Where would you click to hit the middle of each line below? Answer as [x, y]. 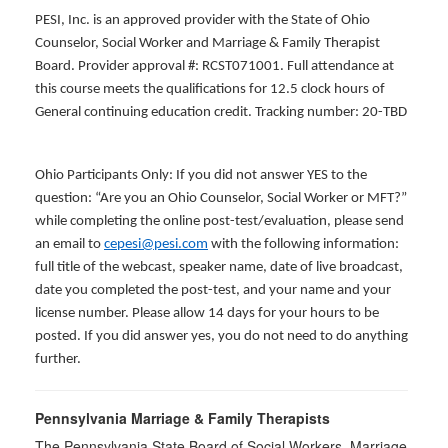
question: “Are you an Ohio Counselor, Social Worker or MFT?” [221, 198]
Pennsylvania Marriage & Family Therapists [182, 418]
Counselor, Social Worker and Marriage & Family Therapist [207, 43]
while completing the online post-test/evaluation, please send [219, 221]
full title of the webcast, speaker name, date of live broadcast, [219, 267]
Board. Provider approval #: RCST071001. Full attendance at [214, 66]
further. [58, 359]
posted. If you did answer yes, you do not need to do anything [221, 336]
